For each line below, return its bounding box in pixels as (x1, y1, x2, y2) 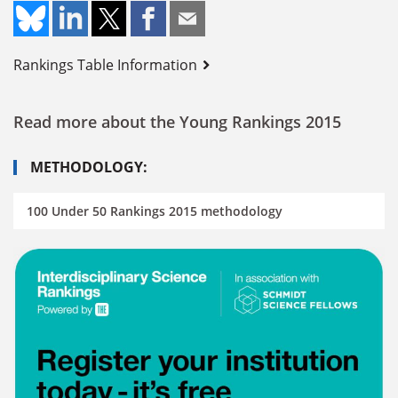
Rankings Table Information (13, 55, 197, 76)
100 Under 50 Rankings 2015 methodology (27, 202, 283, 219)
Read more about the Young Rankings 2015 (13, 111, 341, 133)
